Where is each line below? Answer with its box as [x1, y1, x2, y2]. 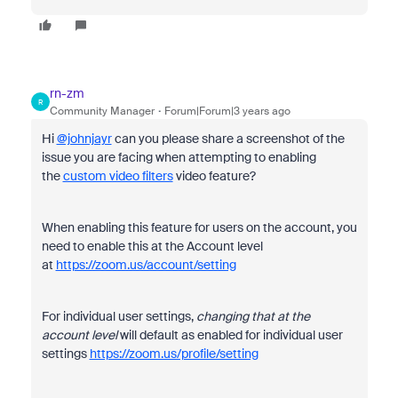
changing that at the [195, 308, 310, 324]
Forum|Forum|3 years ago [163, 104, 291, 118]
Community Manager [49, 104, 155, 118]
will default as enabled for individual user [116, 327, 343, 343]
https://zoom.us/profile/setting [89, 346, 259, 362]
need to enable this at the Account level [41, 238, 263, 254]
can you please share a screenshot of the [111, 131, 345, 147]
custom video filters [62, 168, 173, 184]
